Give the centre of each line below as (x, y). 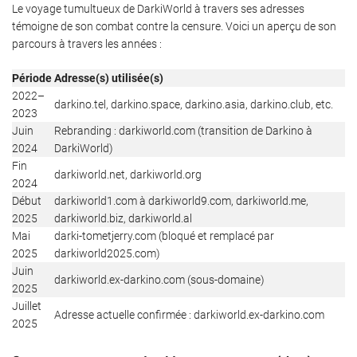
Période (32, 78)
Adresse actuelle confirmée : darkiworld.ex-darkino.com (189, 314)
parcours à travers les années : (87, 43)
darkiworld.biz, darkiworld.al (123, 218)
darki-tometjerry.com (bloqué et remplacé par (164, 235)
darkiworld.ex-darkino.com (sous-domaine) (159, 279)
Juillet (27, 306)
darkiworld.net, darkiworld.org (128, 174)
